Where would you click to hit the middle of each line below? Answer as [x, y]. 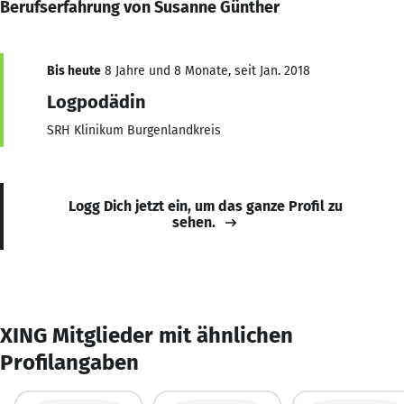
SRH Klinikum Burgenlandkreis [134, 130]
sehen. [194, 222]
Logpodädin [96, 101]
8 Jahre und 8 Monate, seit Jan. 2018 [206, 70]
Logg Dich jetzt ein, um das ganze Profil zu [206, 206]
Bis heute [74, 70]
